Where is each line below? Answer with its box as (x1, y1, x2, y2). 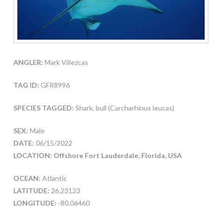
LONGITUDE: (13, 198, 56, 207)
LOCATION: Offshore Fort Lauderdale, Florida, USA (13, 151, 183, 160)
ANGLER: (13, 57, 43, 66)
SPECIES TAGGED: (13, 103, 75, 112)
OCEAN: (13, 173, 41, 182)
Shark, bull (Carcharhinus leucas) (75, 103, 174, 112)
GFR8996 (39, 80, 70, 89)
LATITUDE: (13, 186, 50, 195)
